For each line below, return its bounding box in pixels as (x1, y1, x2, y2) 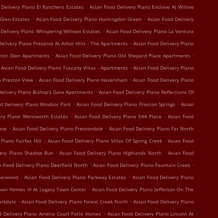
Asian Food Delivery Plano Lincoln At (107, 210, 194, 217)
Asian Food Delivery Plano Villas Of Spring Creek (47, 137, 162, 144)
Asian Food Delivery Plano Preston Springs (76, 101, 176, 108)
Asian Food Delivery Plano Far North (109, 125, 194, 132)
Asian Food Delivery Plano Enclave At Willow (89, 3, 194, 10)
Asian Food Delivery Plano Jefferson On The (91, 186, 194, 193)
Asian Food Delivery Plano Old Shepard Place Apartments (55, 52, 190, 59)
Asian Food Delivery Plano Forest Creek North (21, 198, 128, 205)
